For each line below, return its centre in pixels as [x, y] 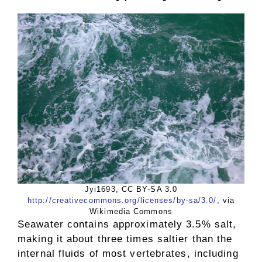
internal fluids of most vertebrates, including [128, 253]
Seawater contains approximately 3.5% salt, [127, 224]
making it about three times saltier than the [125, 239]
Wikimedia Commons [131, 211]
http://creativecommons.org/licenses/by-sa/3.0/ [122, 200]
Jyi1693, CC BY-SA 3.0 [131, 189]
